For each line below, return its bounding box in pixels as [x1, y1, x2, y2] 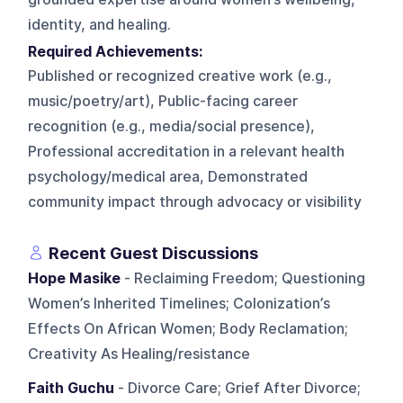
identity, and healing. [28, 15, 172, 33]
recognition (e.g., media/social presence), [28, 117, 316, 135]
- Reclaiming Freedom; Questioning [121, 269, 366, 287]
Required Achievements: [28, 42, 210, 60]
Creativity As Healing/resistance [28, 345, 251, 363]
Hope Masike [28, 269, 121, 287]
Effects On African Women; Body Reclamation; [28, 319, 349, 337]
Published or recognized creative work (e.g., [28, 67, 333, 85]
